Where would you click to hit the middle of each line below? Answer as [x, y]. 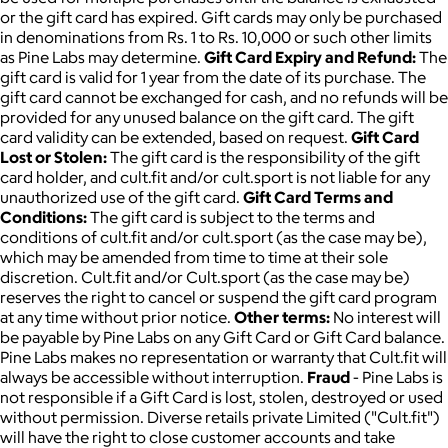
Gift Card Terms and [318, 196]
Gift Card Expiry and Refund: [310, 56]
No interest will [385, 316]
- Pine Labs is [396, 376]
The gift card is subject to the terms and [231, 216]
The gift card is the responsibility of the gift [263, 156]
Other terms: [282, 316]
